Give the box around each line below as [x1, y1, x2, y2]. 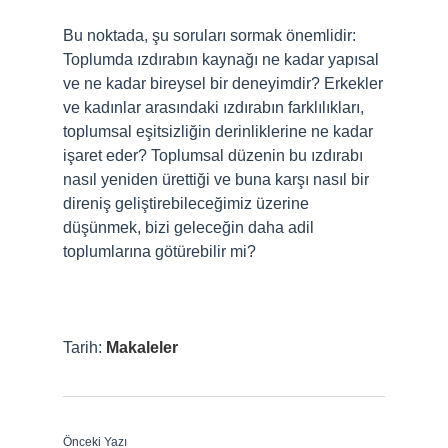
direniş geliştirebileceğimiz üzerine [63, 195, 309, 212]
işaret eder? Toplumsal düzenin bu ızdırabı [63, 147, 363, 164]
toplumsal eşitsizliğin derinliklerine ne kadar [63, 123, 373, 140]
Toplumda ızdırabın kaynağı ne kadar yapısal [63, 51, 379, 68]
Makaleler [106, 339, 178, 356]
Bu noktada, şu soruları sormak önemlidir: [63, 27, 356, 44]
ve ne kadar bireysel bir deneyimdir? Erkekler [63, 75, 383, 92]
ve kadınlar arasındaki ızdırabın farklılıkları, [63, 99, 364, 116]
